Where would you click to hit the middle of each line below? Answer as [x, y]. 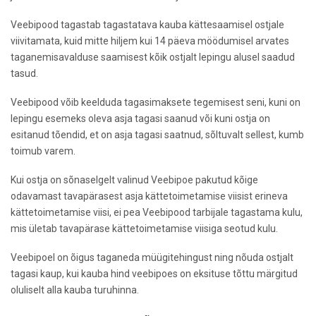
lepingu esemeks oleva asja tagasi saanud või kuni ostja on [140, 118]
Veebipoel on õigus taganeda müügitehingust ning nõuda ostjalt [152, 257]
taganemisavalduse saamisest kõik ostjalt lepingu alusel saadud [153, 57]
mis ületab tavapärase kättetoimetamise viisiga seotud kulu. [144, 228]
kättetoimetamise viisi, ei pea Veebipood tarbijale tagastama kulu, [157, 212]
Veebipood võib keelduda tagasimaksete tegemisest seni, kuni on [156, 102]
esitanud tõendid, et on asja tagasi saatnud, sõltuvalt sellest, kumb [157, 134]
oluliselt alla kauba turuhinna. [75, 290]
